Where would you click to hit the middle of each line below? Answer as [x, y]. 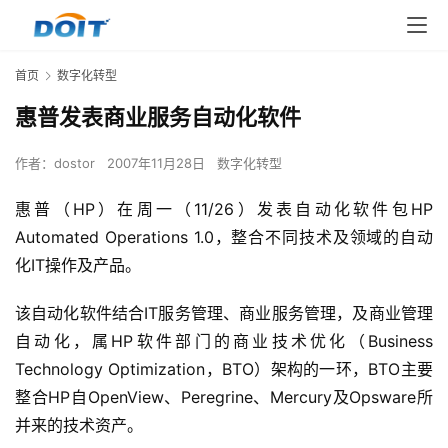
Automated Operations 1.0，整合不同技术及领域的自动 [224, 237]
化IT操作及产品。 [80, 265]
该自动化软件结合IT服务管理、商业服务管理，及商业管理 [224, 313]
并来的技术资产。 [81, 425]
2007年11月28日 [158, 163]
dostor [74, 163]
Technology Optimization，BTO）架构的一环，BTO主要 [224, 369]
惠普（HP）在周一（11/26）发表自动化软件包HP [224, 209]
